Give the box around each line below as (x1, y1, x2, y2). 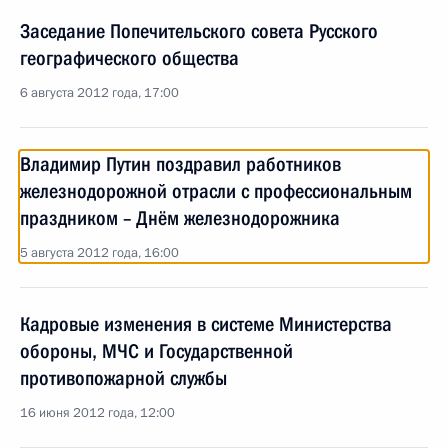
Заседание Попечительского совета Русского (20, 19, 378, 43)
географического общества (20, 46, 239, 70)
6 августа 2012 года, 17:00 (20, 84, 179, 102)
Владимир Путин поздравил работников (20, 152, 341, 176)
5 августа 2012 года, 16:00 (20, 244, 179, 262)
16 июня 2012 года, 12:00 (20, 404, 175, 422)
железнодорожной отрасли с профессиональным (20, 179, 412, 203)
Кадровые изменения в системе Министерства (20, 312, 392, 336)
